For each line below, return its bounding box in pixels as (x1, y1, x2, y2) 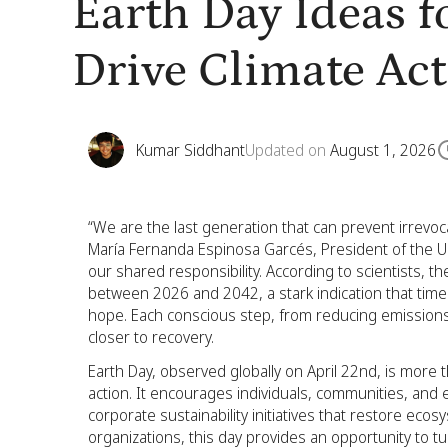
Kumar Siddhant (136, 139, 245, 161)
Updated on (245, 139, 330, 161)
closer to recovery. (88, 326, 214, 348)
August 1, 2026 (330, 139, 436, 161)
